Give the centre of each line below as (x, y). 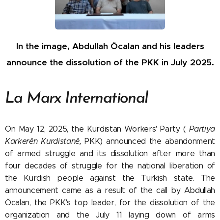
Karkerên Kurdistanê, (43, 141)
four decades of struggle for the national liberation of (110, 165)
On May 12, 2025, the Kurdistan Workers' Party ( (97, 129)
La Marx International (76, 98)
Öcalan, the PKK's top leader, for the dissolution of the (110, 202)
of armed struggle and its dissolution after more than (110, 153)
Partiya (202, 129)
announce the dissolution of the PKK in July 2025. (110, 62)
